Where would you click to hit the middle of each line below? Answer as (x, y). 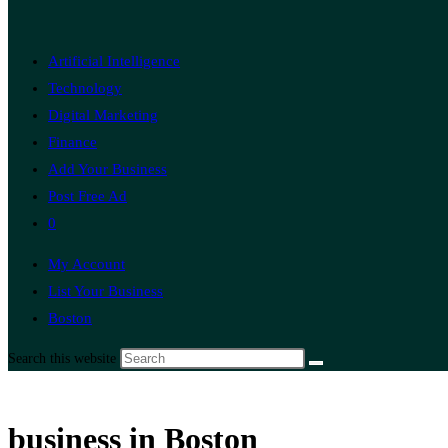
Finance (72, 142)
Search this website (64, 358)
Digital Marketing (103, 115)
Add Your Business (107, 169)
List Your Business (105, 291)
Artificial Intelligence (114, 61)
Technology (85, 88)
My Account (86, 264)
